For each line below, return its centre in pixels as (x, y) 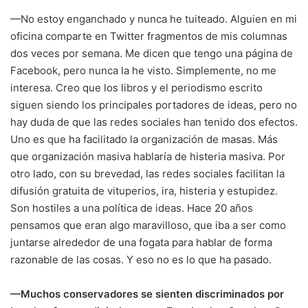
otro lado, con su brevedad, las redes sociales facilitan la (147, 173)
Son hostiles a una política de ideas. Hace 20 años (132, 208)
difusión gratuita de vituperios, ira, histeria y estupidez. (144, 190)
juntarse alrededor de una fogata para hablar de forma (141, 242)
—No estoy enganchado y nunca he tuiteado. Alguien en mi (154, 19)
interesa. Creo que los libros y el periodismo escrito (136, 87)
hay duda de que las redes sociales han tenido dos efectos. (154, 122)
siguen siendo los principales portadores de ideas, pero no (154, 104)
